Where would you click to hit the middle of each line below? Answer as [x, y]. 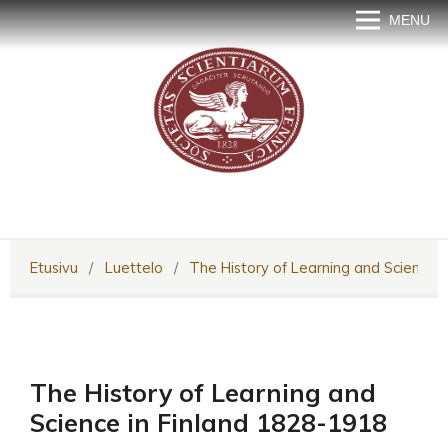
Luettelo [133, 267]
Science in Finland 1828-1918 [208, 422]
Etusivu [54, 267]
